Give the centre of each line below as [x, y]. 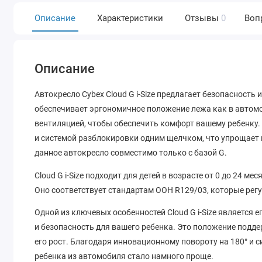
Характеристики [130, 18]
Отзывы [201, 18]
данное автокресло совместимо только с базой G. [131, 153]
